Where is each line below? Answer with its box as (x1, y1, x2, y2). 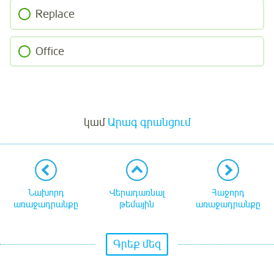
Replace (35, 7, 75, 21)
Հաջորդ (211, 187, 245, 199)
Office (35, 44, 64, 58)
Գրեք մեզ (113, 237, 161, 251)
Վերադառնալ (109, 187, 165, 199)
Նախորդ (28, 187, 64, 199)
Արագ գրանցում (107, 115, 191, 129)
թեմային (119, 198, 155, 211)
